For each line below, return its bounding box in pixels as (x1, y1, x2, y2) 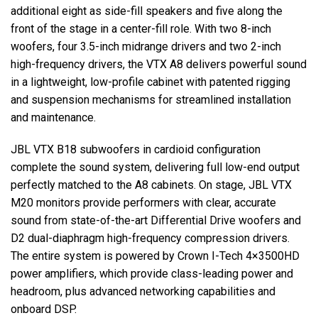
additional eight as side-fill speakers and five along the (11, 4, 283, 18)
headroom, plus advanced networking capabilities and (11, 284, 275, 298)
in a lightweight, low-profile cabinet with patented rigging (11, 75, 290, 89)
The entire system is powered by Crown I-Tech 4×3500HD (11, 248, 300, 263)
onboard (11, 302, 54, 316)
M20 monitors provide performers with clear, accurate (11, 195, 276, 209)
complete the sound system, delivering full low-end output (11, 160, 300, 174)
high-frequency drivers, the (11, 57, 146, 71)
